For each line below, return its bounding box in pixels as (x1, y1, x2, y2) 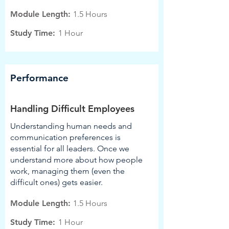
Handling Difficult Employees (10, 103, 134, 114)
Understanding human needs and (10, 121, 132, 131)
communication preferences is (10, 132, 121, 142)
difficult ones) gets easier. (10, 177, 103, 187)
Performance (10, 72, 68, 84)
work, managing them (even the (10, 166, 125, 176)
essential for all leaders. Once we (10, 144, 129, 153)
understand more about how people (10, 155, 143, 165)
